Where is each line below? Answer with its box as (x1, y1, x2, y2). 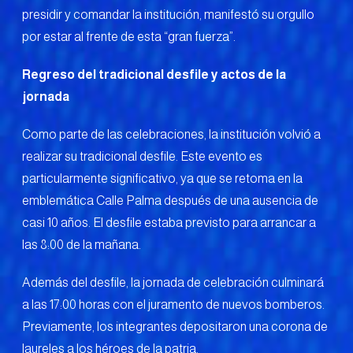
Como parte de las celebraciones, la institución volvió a (22, 127, 321, 141)
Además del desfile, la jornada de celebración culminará (22, 275, 324, 289)
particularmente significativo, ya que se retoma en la (22, 171, 303, 185)
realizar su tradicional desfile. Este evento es (22, 149, 262, 163)
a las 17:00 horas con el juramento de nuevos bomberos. (22, 297, 325, 311)
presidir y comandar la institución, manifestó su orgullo (22, 7, 314, 21)
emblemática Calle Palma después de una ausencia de (22, 193, 318, 207)
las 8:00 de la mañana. (22, 237, 141, 251)
